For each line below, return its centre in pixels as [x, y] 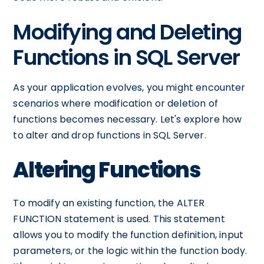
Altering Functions [107, 170]
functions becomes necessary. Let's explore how [128, 119]
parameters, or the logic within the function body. [130, 251]
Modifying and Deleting [127, 32]
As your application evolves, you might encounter [129, 88]
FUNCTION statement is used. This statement [119, 219]
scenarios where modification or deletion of [115, 103]
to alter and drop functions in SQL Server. [110, 135]
